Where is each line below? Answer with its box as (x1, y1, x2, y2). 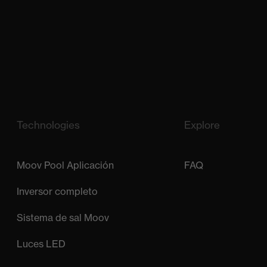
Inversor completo (16, 185, 98, 198)
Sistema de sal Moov (16, 212, 109, 224)
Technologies (16, 119, 80, 132)
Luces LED (16, 238, 66, 250)
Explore (184, 119, 221, 132)
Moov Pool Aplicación (16, 159, 114, 172)
